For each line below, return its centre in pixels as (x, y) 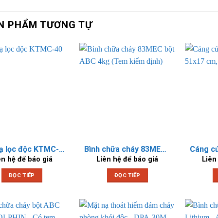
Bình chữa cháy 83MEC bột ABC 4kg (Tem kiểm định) (164, 149)
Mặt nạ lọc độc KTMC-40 (62, 149)
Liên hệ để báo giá (127, 159)
